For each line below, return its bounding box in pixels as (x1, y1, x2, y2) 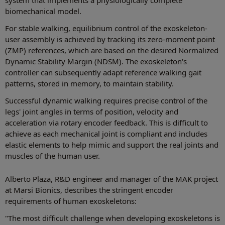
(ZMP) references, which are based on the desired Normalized (5, 45, 218, 55)
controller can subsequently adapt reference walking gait (5, 67, 201, 77)
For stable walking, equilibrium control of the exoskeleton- (5, 23, 207, 33)
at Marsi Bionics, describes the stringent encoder (5, 184, 173, 195)
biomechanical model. (5, 6, 81, 16)
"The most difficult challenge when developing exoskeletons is (5, 212, 220, 223)
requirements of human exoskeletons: (5, 195, 137, 206)
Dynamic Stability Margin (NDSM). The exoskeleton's (5, 56, 187, 66)
